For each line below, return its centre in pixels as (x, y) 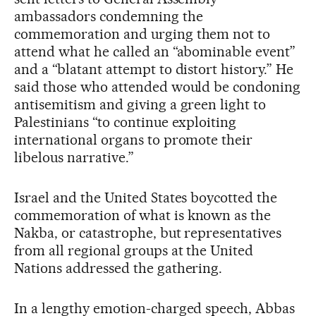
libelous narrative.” (74, 157)
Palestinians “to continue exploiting (126, 122)
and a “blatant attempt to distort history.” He (154, 69)
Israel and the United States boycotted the (146, 197)
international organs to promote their (134, 139)
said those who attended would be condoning (158, 86)
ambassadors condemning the (109, 16)
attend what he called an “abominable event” (155, 51)
